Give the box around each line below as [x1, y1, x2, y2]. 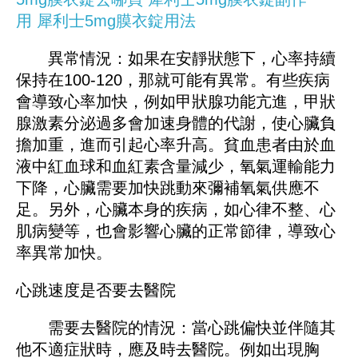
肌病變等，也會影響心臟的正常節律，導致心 [16, 222, 336, 241]
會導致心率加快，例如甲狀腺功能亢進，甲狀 [16, 93, 336, 111]
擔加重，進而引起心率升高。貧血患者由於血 [16, 136, 336, 154]
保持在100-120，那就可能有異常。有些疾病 [16, 71, 330, 89]
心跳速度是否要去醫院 [16, 281, 176, 300]
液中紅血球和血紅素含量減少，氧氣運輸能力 [16, 157, 336, 176]
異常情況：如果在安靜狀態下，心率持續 [16, 50, 336, 68]
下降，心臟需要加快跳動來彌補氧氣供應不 [16, 179, 320, 197]
